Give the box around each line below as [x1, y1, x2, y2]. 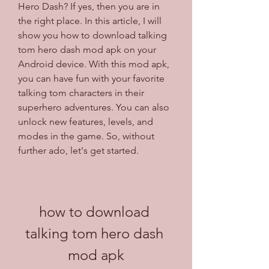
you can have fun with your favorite [18, 72, 165, 84]
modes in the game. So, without [18, 130, 154, 142]
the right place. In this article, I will [18, 14, 162, 26]
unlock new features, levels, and [18, 115, 153, 127]
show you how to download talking [18, 29, 167, 41]
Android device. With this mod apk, [18, 58, 169, 70]
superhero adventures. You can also [18, 101, 169, 113]
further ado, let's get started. [18, 144, 139, 156]
